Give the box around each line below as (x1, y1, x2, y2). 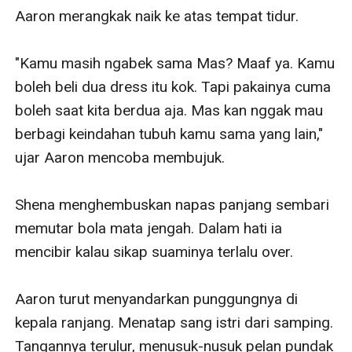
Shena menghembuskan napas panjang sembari (15, 195, 330, 214)
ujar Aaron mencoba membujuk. (15, 148, 225, 167)
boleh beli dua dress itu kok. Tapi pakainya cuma (15, 77, 332, 96)
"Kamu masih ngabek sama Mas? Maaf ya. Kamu (15, 53, 335, 72)
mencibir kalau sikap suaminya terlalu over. (15, 242, 294, 261)
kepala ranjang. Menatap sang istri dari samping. (15, 313, 334, 332)
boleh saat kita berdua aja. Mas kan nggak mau (15, 101, 324, 119)
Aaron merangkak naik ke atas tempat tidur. (15, 6, 303, 25)
